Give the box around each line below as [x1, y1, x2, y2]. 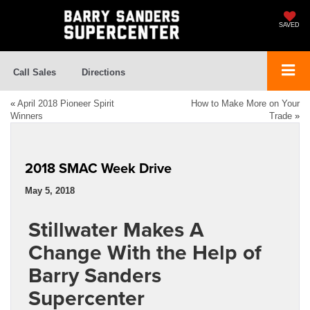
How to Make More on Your [191, 98, 300, 109]
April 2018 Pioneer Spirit [17, 98, 114, 109]
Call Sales [13, 67, 56, 78]
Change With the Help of [28, 237, 262, 268]
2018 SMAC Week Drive [25, 158, 172, 179]
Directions [82, 67, 125, 78]
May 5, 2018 [25, 185, 75, 197]
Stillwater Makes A [28, 215, 204, 245]
